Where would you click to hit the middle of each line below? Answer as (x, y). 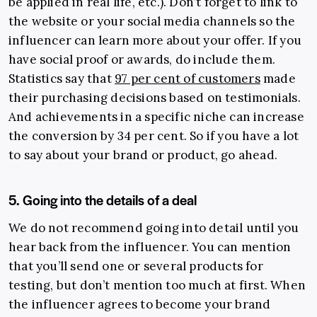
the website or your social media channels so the (152, 22)
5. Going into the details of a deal (103, 200)
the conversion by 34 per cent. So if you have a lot (154, 136)
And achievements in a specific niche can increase (156, 117)
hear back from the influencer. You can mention (150, 247)
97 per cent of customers (188, 79)
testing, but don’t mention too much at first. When (157, 286)
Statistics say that (62, 79)
